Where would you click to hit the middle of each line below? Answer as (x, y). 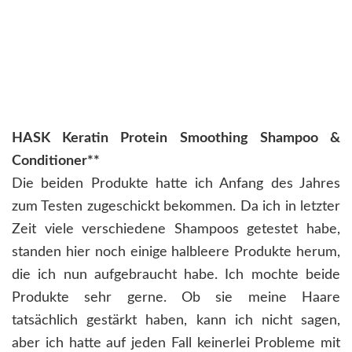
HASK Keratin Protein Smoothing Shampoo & (176, 139)
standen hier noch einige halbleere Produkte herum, (176, 253)
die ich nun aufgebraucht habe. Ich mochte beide (176, 275)
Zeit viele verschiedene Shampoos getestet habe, (176, 230)
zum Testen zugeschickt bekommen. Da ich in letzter (176, 207)
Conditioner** (56, 161)
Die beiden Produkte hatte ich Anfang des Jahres (176, 184)
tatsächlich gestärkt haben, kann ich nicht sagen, (176, 321)
